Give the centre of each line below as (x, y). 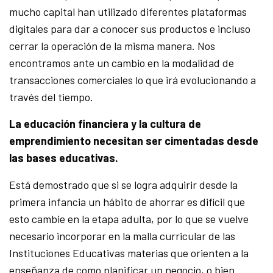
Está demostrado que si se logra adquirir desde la (124, 185)
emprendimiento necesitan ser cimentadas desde (134, 141)
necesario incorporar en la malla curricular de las (122, 236)
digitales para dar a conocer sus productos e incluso (130, 29)
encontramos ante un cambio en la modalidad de (122, 63)
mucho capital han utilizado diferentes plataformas (128, 12)
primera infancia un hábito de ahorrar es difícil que (127, 202)
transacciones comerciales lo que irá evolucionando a (133, 80)
